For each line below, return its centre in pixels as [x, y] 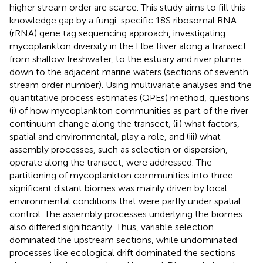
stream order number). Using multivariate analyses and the [131, 85]
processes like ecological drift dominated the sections [122, 252]
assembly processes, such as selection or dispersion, [119, 149]
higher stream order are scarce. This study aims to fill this [127, 7]
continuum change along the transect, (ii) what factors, [124, 123]
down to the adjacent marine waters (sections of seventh [129, 72]
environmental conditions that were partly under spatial [125, 201]
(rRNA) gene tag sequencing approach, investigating [117, 33]
